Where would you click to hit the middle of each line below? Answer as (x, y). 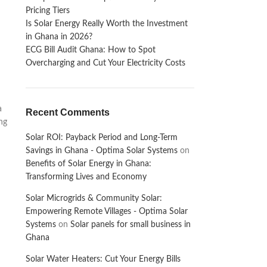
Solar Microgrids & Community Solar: (94, 198)
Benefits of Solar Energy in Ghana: (88, 164)
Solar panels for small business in (130, 225)
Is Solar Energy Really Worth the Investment (106, 24)
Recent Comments (67, 112)
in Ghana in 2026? (59, 37)
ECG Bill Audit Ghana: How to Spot (90, 50)
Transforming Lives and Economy (86, 177)
